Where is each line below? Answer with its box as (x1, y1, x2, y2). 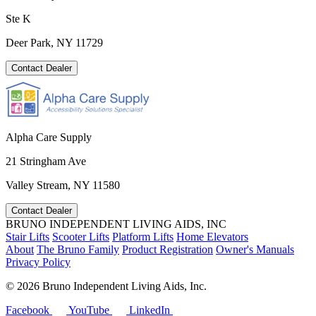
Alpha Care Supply (6, 131, 92, 144)
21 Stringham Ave (6, 155, 86, 168)
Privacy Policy (6, 256, 71, 269)
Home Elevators (176, 231, 248, 243)
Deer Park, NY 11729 (6, 37, 103, 49)
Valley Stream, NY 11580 (6, 179, 120, 192)
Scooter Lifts (52, 231, 109, 243)
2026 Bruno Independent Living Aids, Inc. (17, 280, 207, 293)
